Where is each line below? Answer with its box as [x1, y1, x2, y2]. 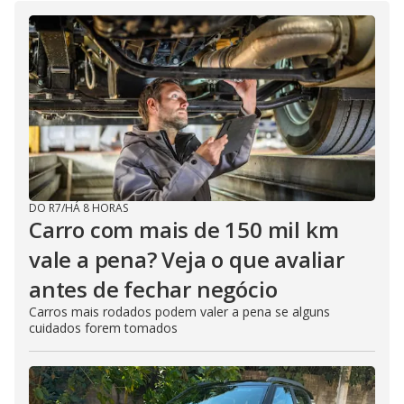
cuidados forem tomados [29, 318, 178, 336]
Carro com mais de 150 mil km [29, 214, 339, 244]
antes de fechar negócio [29, 273, 278, 304]
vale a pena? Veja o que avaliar [29, 243, 344, 274]
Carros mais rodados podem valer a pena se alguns [29, 302, 330, 320]
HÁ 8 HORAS [65, 199, 128, 216]
